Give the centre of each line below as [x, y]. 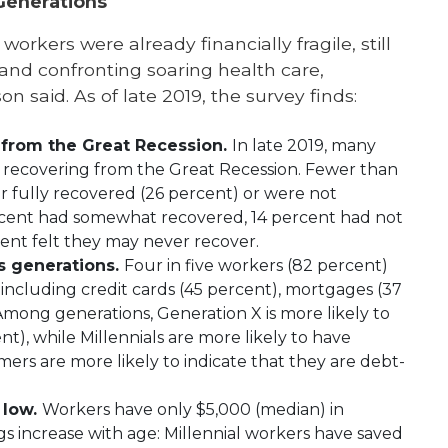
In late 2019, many [304, 145]
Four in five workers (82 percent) [256, 265]
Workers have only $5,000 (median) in [193, 409]
